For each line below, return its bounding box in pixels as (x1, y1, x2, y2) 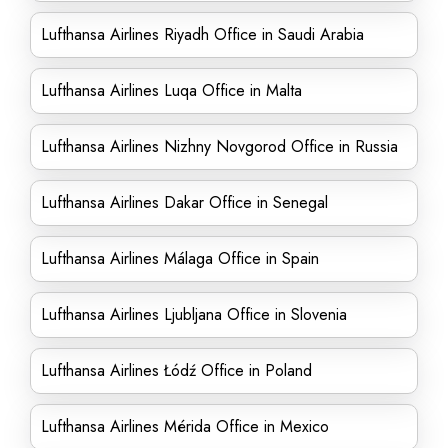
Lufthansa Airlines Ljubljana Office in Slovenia (41, 303, 347, 326)
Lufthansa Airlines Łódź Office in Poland (41, 359, 312, 382)
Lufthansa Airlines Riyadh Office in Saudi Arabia (41, 23, 364, 46)
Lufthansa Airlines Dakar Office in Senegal (41, 191, 328, 214)
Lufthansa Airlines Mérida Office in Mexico (41, 415, 329, 438)
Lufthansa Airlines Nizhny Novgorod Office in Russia (41, 135, 398, 158)
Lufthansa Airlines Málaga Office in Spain (41, 247, 319, 270)
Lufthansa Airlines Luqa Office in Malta (41, 79, 302, 102)
